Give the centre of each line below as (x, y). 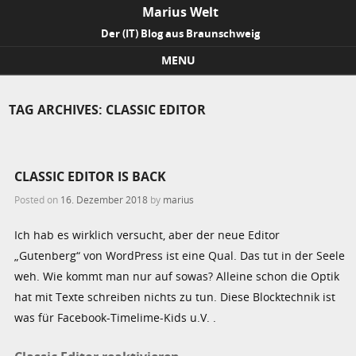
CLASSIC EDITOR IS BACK (91, 176)
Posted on (38, 200)
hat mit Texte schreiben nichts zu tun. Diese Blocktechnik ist (175, 297)
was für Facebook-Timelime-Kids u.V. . (116, 318)
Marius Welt (180, 12)
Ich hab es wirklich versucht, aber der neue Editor (147, 235)
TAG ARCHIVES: (58, 109)
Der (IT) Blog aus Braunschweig (180, 33)
